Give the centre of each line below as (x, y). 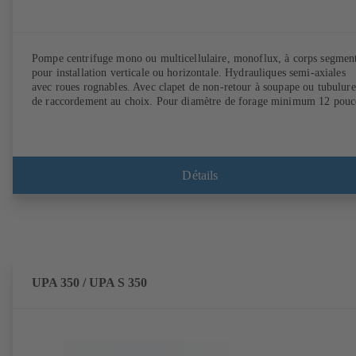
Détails (200, 175)
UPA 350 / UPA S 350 (89, 283)
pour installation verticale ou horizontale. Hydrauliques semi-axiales (189, 73)
